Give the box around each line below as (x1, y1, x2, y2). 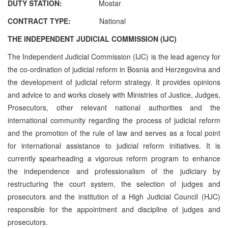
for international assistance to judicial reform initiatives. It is (8, 140, 220, 151)
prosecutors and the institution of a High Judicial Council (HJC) (8, 191, 220, 202)
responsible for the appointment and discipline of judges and (8, 204, 220, 214)
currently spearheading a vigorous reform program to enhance (8, 153, 220, 163)
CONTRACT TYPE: (8, 15, 99, 26)
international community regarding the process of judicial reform (8, 115, 220, 125)
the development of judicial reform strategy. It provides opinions (8, 76, 220, 87)
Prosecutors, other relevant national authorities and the (8, 102, 220, 112)
